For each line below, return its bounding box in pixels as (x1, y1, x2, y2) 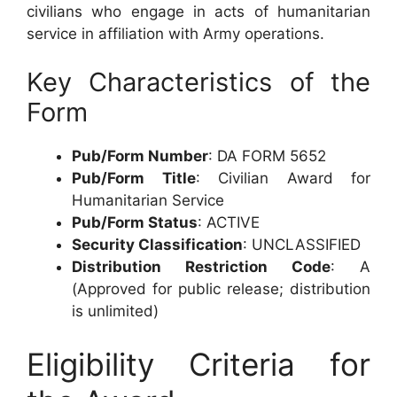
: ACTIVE (198, 214, 260, 231)
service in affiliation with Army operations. (27, 24, 324, 43)
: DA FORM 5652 (208, 147, 326, 165)
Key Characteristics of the (27, 66, 370, 97)
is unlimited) (72, 302, 159, 320)
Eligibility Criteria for (27, 345, 370, 383)
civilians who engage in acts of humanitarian (27, 2, 370, 20)
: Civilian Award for (195, 169, 370, 187)
